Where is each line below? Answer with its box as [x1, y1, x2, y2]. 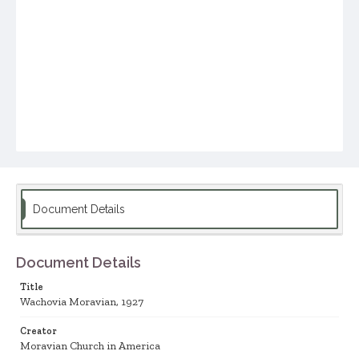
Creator [20, 325, 57, 337]
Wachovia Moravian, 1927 [20, 295, 143, 309]
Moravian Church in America [20, 339, 160, 353]
